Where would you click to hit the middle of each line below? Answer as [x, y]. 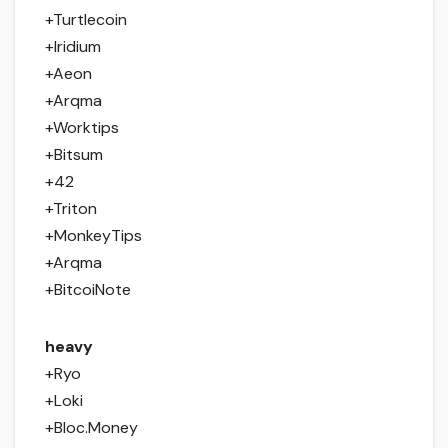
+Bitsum [74, 155]
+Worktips [82, 128]
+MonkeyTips [93, 236]
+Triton [71, 209]
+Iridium [73, 47]
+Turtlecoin [86, 20]
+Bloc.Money [91, 428]
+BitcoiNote [88, 290]
